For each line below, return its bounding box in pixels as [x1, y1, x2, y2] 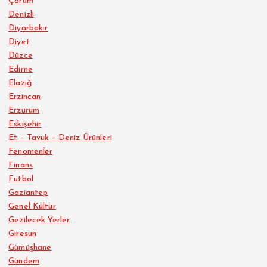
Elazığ [8, 79, 32, 88]
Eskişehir [8, 120, 42, 129]
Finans [8, 161, 33, 170]
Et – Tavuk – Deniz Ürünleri [8, 133, 112, 143]
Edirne [8, 65, 33, 74]
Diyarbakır [8, 24, 48, 33]
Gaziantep [8, 188, 48, 198]
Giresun [8, 229, 37, 239]
